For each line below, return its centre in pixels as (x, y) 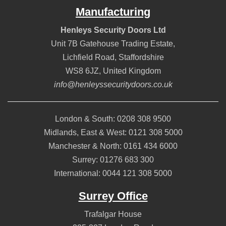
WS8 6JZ (82, 71)
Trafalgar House (113, 214)
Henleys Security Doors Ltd (113, 30)
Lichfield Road (88, 58)
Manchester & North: (86, 146)
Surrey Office (113, 196)
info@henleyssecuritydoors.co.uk (113, 85)
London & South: (86, 119)
